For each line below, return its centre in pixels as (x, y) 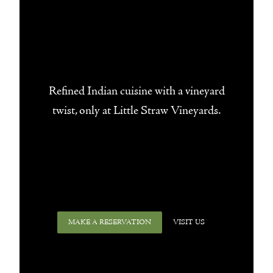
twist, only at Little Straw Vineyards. (136, 111)
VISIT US (189, 223)
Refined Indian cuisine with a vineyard (136, 91)
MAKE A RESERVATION (110, 223)
